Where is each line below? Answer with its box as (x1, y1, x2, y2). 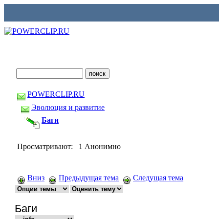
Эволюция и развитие (31, 103, 105, 111)
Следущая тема (133, 174, 183, 182)
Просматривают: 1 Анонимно (17, 142, 121, 151)
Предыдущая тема (59, 174, 119, 182)
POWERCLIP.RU (27, 90, 85, 98)
